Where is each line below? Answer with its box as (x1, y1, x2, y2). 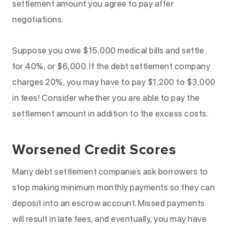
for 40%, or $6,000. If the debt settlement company (12, 61, 210, 71)
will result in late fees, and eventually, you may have (12, 214, 207, 224)
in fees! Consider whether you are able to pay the (12, 93, 200, 103)
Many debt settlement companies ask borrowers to (12, 166, 208, 177)
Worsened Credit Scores (12, 141, 176, 158)
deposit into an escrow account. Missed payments (12, 198, 205, 208)
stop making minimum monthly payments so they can (12, 182, 215, 192)
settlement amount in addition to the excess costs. (12, 108, 208, 119)
